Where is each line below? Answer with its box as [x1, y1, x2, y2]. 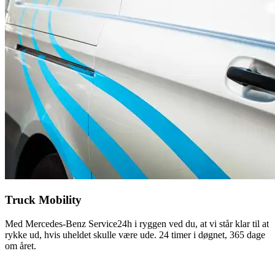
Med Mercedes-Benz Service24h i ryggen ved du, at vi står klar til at [5, 218, 269, 229]
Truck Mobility [5, 193, 82, 206]
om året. [5, 240, 36, 251]
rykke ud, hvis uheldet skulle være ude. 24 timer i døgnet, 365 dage [5, 229, 265, 240]
